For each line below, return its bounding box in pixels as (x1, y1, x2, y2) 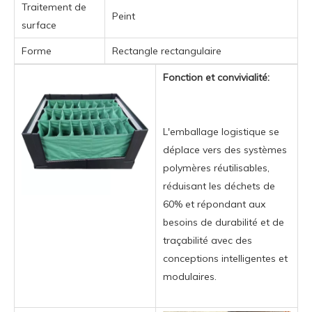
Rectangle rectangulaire (112, 44, 221, 57)
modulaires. (163, 270, 217, 283)
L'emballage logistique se (163, 125, 279, 138)
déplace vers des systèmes (163, 143, 287, 156)
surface (22, 18, 56, 31)
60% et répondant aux (163, 197, 265, 210)
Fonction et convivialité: (163, 70, 270, 84)
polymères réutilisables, (163, 161, 270, 174)
